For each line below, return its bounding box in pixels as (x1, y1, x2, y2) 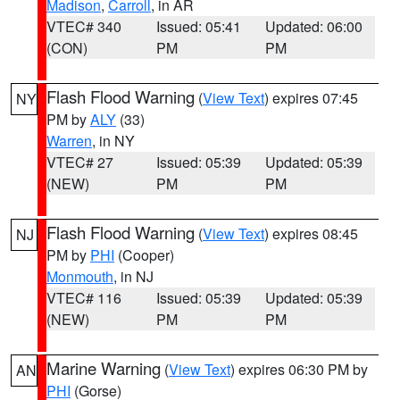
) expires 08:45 (264, 223, 358, 244)
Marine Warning (46, 356, 161, 379)
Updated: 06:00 (265, 16, 363, 37)
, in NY (92, 130, 135, 151)
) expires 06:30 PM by (230, 359, 368, 379)
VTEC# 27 (46, 152, 113, 172)
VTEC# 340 (46, 16, 121, 37)
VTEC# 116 (46, 287, 121, 308)
